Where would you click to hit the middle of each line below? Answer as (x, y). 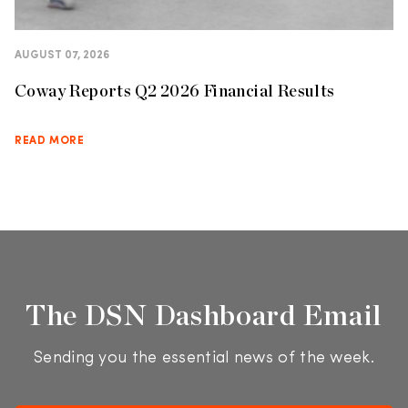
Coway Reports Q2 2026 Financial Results (175, 91)
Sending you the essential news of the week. (204, 358)
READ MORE (50, 141)
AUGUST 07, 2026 (62, 56)
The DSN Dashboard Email (204, 315)
